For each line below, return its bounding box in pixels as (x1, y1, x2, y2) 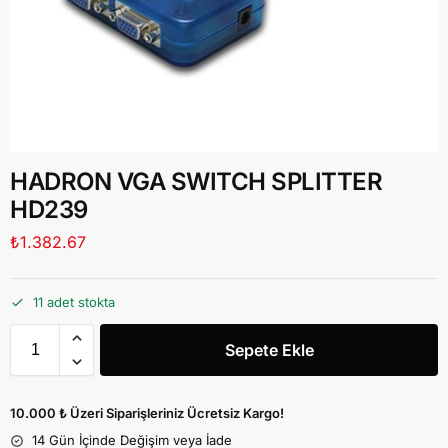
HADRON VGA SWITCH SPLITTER (10, 167, 382, 196)
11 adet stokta (33, 294, 115, 311)
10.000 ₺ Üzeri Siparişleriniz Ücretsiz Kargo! (10, 405, 284, 422)
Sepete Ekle (224, 340, 314, 361)
